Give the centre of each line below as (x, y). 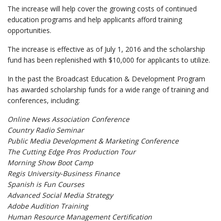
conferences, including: (44, 100)
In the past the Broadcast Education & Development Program (106, 79)
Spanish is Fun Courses (46, 184)
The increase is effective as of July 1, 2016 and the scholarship (106, 49)
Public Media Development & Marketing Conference (93, 141)
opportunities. (29, 30)
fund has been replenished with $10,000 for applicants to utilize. (109, 60)
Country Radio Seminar (46, 130)
